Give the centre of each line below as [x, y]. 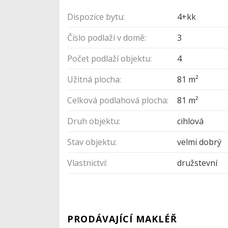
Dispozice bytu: [96, 17]
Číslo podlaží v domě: [107, 37]
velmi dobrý [199, 142]
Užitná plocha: [94, 79]
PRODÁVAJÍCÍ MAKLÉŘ [122, 219]
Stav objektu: [92, 142]
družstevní [197, 163]
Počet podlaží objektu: [109, 58]
